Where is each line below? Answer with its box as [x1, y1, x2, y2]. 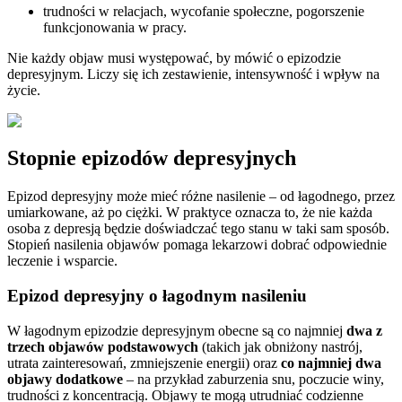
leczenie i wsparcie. [7, 253, 118, 269]
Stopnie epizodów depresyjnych [7, 146, 296, 170]
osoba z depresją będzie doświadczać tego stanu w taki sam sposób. [7, 221, 389, 237]
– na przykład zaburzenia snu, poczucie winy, [123, 371, 384, 387]
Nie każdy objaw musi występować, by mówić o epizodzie [7, 49, 341, 66]
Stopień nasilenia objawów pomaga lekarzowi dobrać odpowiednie [7, 237, 387, 253]
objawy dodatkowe [7, 371, 123, 387]
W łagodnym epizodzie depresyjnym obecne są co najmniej [7, 322, 346, 338]
